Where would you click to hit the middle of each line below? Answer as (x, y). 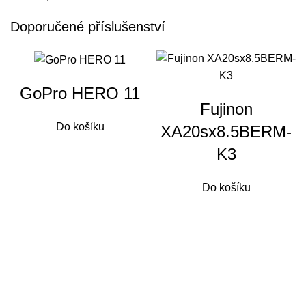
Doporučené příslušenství (88, 27)
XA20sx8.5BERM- (226, 132)
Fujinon (226, 109)
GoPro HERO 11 (80, 93)
